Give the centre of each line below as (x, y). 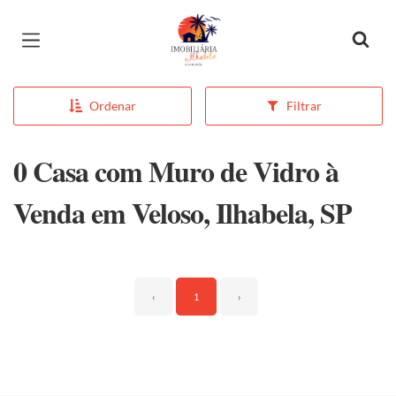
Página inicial (221, 27)
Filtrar (304, 106)
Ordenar (112, 106)
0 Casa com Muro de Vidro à (176, 171)
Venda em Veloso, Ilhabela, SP (183, 213)
